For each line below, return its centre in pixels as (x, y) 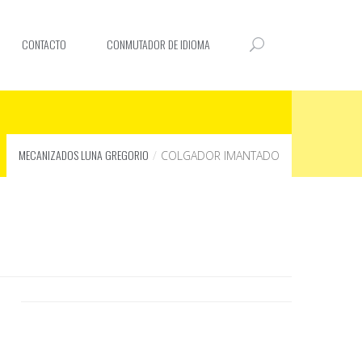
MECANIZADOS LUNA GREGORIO (84, 155)
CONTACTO (44, 44)
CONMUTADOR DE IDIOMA (158, 44)
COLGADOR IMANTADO (220, 156)
